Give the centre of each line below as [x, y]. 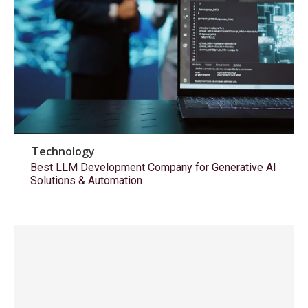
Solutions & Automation [86, 180]
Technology [63, 151]
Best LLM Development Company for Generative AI [153, 167]
